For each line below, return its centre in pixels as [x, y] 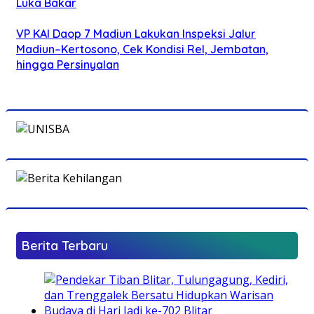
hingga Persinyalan [68, 64]
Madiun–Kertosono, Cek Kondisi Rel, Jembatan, [142, 49]
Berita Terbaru [65, 245]
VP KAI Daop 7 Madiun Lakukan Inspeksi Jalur [136, 33]
